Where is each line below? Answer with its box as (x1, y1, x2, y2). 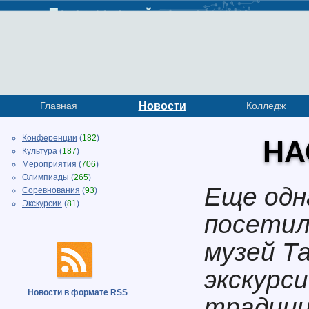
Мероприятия (22, 159, 77, 169)
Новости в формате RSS (28, 288, 128, 297)
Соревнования (22, 186, 80, 195)
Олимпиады (22, 172, 69, 182)
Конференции (22, 133, 77, 143)
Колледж (246, 100, 286, 111)
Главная (40, 100, 77, 111)
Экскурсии (22, 199, 62, 208)
